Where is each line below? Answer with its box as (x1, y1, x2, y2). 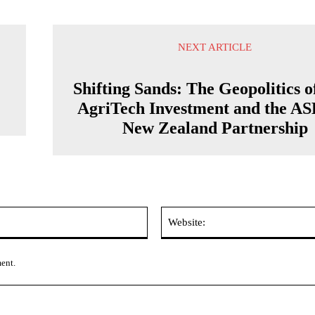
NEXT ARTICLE (178, 41, 252, 53)
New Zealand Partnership (122, 119, 308, 137)
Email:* (146, 207, 179, 219)
